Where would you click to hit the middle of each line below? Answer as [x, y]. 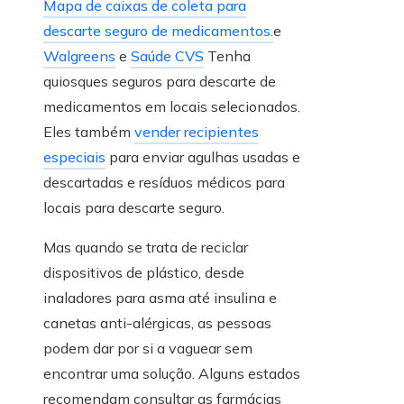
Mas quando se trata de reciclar [146, 248]
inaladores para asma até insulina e [160, 298]
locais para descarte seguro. [134, 208]
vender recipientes [197, 132]
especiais [74, 157]
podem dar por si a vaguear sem [148, 349]
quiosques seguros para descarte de [160, 82]
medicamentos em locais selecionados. [172, 107]
